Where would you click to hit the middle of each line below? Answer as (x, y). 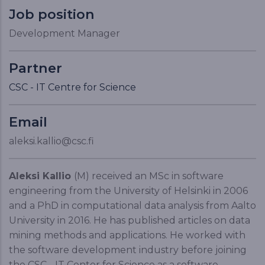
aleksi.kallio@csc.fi (51, 141)
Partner (35, 68)
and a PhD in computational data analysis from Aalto (132, 206)
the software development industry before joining (128, 250)
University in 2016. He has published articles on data (130, 220)
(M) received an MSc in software (149, 176)
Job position (52, 14)
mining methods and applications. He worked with (127, 235)
